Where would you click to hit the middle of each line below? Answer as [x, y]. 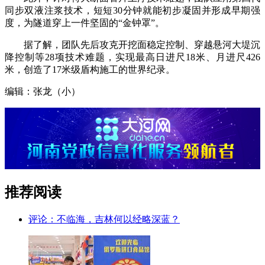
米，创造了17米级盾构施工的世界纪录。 [90, 70]
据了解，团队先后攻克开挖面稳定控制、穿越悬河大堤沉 [132, 45]
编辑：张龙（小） [43, 92]
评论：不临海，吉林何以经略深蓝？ [104, 219]
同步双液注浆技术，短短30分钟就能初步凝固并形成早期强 [132, 11]
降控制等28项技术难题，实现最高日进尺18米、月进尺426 [132, 57]
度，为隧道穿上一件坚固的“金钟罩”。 [85, 23]
